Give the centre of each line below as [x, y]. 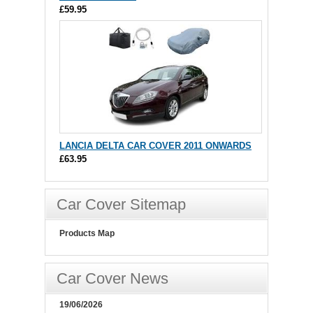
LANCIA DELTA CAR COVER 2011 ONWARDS [155, 146]
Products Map [87, 233]
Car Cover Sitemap [121, 204]
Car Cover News [112, 278]
